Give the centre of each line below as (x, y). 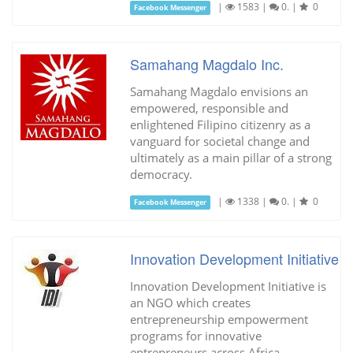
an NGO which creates (190, 303)
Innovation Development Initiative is (228, 286)
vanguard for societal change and (219, 141)
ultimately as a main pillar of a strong (230, 158)
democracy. (161, 174)
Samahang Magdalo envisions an (219, 91)
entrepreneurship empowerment (219, 319)
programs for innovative (195, 336)
